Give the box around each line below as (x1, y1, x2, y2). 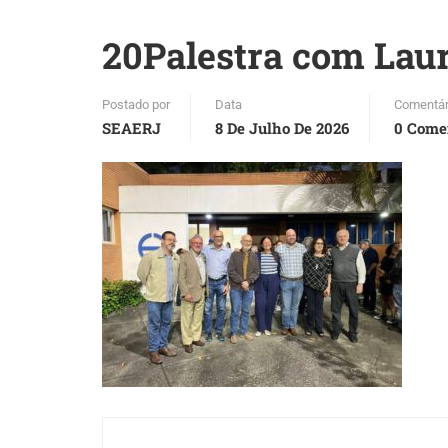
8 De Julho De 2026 (215, 118, 349, 138)
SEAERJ (102, 118, 161, 138)
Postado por (102, 97, 170, 112)
